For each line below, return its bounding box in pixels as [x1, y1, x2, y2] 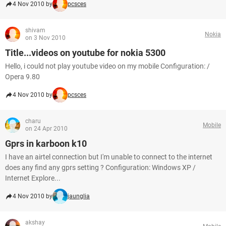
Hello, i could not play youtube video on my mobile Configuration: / [5, 62, 210, 70]
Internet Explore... [5, 174, 61, 182]
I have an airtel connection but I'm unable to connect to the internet [5, 153, 212, 161]
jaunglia [68, 193, 90, 200]
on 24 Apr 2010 [25, 125, 68, 132]
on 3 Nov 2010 [25, 34, 66, 41]
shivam [25, 27, 45, 34]
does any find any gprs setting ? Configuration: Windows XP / [5, 163, 196, 172]
